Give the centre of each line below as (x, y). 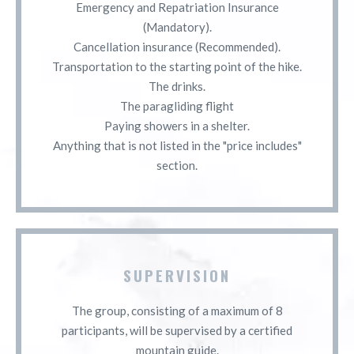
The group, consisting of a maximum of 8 (177, 310)
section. (177, 165)
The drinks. (177, 86)
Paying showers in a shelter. (177, 125)
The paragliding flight (177, 105)
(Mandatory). (177, 26)
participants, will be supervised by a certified (177, 330)
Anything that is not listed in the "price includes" (177, 145)
